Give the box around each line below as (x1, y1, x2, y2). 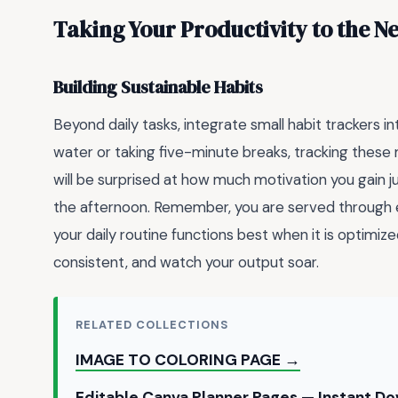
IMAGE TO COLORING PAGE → (76, 350, 300, 370)
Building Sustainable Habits (53, 76, 263, 100)
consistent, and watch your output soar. (53, 251, 319, 272)
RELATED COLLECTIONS (76, 317, 229, 333)
